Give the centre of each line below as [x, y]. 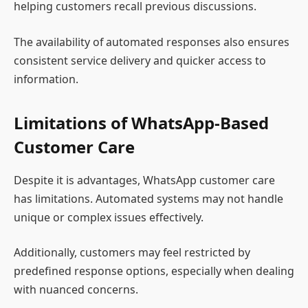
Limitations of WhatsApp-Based [141, 122]
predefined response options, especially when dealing [154, 271]
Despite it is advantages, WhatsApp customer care [144, 180]
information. [46, 79]
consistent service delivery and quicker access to [140, 60]
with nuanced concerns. [76, 290]
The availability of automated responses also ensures [152, 42]
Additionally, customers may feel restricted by [132, 253]
